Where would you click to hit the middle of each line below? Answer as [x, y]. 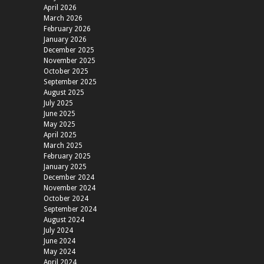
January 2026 [65, 40]
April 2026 [60, 8]
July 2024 [58, 231]
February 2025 [67, 156]
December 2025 [69, 50]
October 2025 [66, 72]
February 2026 [67, 29]
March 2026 [63, 19]
